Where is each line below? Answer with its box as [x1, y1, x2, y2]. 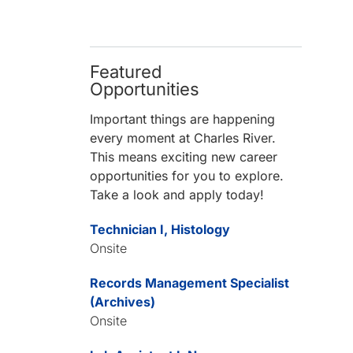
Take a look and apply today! [90, 187, 265, 203]
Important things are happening [90, 111, 276, 127]
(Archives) [90, 294, 156, 310]
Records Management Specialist [90, 275, 290, 291]
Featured [90, 61, 162, 82]
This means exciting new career [90, 149, 278, 165]
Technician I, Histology [90, 221, 231, 237]
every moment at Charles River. [90, 130, 277, 146]
